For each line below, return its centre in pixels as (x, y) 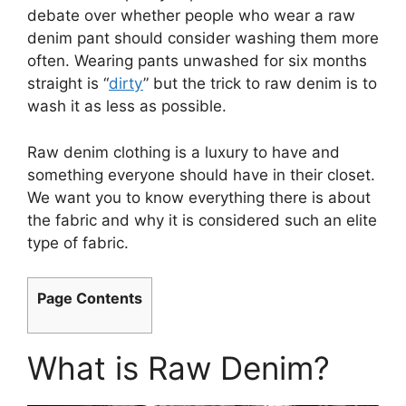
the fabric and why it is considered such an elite (202, 220)
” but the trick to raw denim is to (260, 84)
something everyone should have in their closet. (201, 174)
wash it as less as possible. (127, 106)
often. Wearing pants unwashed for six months (197, 61)
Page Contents (90, 299)
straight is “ (68, 84)
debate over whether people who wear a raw (191, 16)
